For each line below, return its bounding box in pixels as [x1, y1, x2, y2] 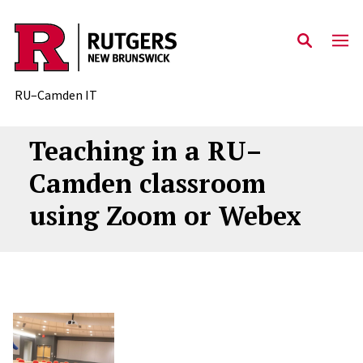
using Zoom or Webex [28, 199, 301, 233]
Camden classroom [28, 166, 266, 200]
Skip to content [32, 33, 118, 49]
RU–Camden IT [14, 87, 97, 104]
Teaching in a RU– [28, 134, 262, 168]
